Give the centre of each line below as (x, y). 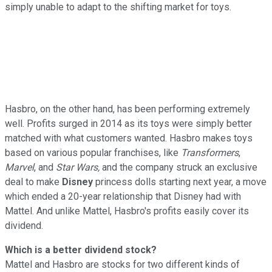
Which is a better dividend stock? (81, 250)
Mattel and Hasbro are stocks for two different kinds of (122, 264)
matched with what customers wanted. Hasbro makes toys (129, 138)
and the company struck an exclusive (178, 167)
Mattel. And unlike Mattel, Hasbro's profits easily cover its (127, 211)
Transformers (210, 152)
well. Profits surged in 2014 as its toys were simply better (128, 123)
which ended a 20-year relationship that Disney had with (123, 196)
